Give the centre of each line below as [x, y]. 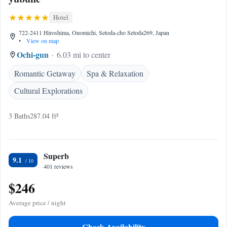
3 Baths [19, 116]
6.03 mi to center [84, 54]
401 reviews [58, 166]
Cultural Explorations [48, 90]
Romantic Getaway [45, 73]
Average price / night [37, 203]
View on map [42, 41]
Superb [56, 156]
